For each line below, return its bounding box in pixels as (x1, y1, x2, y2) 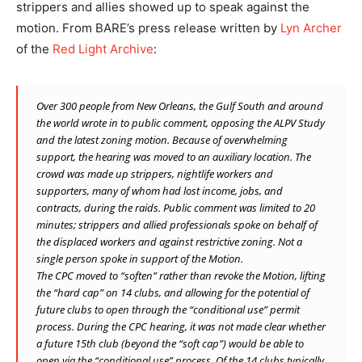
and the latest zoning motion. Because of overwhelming (36, 132, 288, 147)
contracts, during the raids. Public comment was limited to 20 (36, 200, 315, 215)
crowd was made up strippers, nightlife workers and (36, 166, 273, 181)
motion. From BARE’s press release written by (16, 19, 280, 36)
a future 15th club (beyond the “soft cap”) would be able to (36, 335, 304, 351)
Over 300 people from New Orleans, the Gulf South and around (36, 98, 323, 113)
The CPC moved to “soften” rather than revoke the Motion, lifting (36, 267, 326, 283)
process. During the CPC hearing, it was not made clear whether (36, 318, 326, 334)
